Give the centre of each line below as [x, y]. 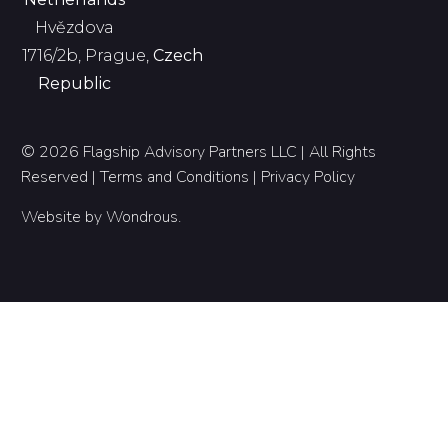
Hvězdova [74, 28]
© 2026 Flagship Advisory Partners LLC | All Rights [199, 152]
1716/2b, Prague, [88, 56]
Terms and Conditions [175, 177]
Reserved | [61, 177]
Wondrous [142, 216]
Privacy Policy [308, 177]
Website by [64, 216]
